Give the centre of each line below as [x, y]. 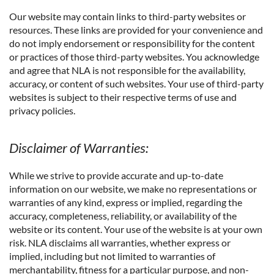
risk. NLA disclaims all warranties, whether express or [120, 242]
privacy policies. [42, 111]
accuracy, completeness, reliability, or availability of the [123, 215]
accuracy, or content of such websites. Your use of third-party [136, 84]
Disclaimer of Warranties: [79, 147]
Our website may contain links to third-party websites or [128, 17]
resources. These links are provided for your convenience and [136, 30]
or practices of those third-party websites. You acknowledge [134, 57]
